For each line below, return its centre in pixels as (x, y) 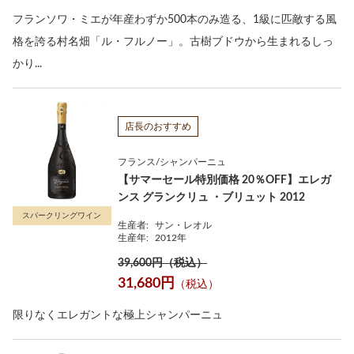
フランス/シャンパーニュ (172, 162)
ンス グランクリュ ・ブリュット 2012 (212, 197)
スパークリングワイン (62, 215)
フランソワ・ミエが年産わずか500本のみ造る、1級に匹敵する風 (175, 19)
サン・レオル (184, 225)
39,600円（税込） (163, 263)
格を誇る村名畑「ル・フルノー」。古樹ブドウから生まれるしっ (173, 41)
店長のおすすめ (158, 126)
